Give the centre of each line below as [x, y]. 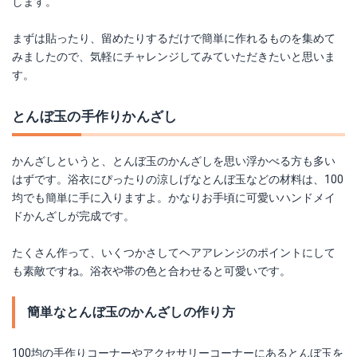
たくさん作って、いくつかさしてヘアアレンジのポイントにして [174, 253]
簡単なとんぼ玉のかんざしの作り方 [131, 312]
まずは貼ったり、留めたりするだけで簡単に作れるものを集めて [174, 38]
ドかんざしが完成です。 [73, 216]
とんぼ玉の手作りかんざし [95, 116]
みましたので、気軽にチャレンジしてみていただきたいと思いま [174, 57]
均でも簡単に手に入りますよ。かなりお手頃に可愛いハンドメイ [174, 198]
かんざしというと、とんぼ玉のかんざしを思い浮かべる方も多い [174, 161]
